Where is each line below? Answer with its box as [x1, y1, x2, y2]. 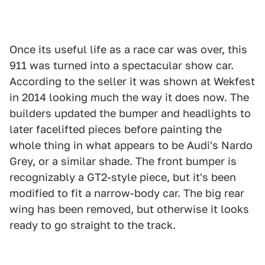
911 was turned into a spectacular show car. [9, 59, 234, 72]
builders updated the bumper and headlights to [9, 106, 251, 119]
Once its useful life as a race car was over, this [9, 43, 247, 56]
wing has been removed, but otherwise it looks [9, 202, 249, 215]
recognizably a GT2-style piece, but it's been [9, 170, 236, 183]
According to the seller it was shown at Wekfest [9, 75, 255, 88]
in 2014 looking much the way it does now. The [9, 91, 249, 104]
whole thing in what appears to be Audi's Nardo [9, 138, 253, 151]
